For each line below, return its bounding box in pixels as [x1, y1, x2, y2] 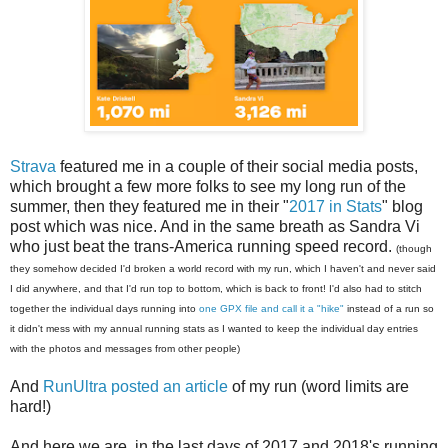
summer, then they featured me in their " [10, 197, 289, 215]
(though [396, 242, 432, 254]
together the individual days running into [10, 302, 199, 314]
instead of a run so [344, 302, 434, 314]
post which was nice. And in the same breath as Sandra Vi [10, 217, 420, 235]
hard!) [10, 397, 51, 415]
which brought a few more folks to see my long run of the [10, 177, 406, 195]
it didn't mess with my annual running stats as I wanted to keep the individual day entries [10, 322, 418, 334]
